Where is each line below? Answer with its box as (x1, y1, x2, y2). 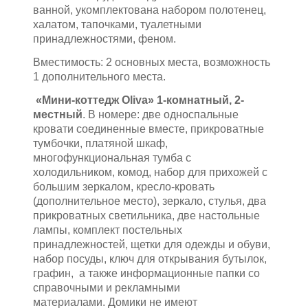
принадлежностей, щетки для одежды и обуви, (33, 239, 270, 251)
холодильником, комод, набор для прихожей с (33, 166, 267, 179)
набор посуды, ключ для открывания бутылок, (33, 253, 267, 265)
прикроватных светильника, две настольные (33, 210, 260, 222)
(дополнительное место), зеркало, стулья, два (33, 195, 266, 208)
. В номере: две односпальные (82, 109, 239, 121)
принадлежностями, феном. (33, 33, 176, 45)
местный (33, 109, 82, 121)
